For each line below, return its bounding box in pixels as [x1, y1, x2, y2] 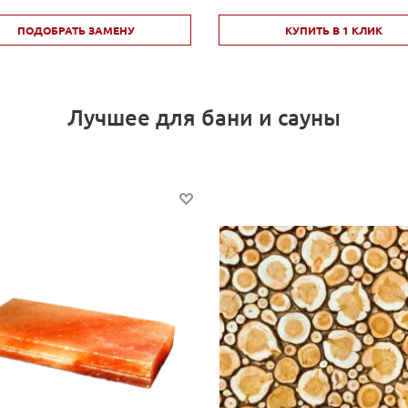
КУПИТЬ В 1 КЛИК [285, 23, 383, 38]
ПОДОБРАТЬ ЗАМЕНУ [16, 23, 135, 38]
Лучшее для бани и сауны [67, 103, 341, 132]
